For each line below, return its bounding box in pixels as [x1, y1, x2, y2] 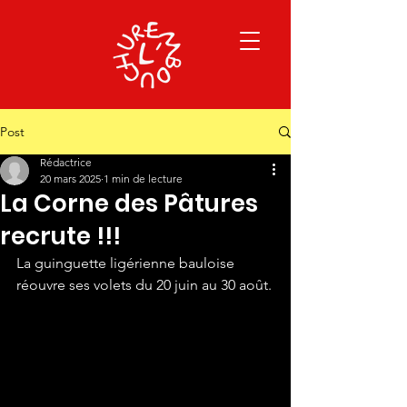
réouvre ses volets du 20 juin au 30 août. [16, 276, 272, 293]
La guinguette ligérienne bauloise [16, 254, 238, 272]
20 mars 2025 [40, 172, 101, 185]
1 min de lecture [104, 172, 183, 185]
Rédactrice [40, 155, 92, 169]
